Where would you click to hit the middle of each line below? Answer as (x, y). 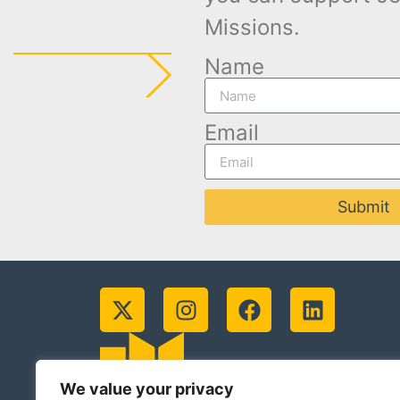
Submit (364, 207)
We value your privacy (147, 389)
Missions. (252, 27)
